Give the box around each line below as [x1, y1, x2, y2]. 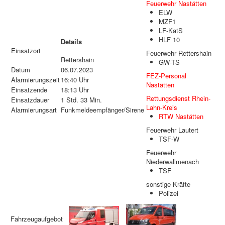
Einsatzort [11, 46, 41, 56]
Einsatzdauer [11, 95, 49, 105]
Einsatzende [11, 85, 47, 95]
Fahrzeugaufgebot [11, 214, 65, 224]
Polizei [159, 188, 178, 198]
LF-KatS [159, 26, 183, 36]
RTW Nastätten [159, 111, 203, 122]
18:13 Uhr [61, 85, 89, 95]
